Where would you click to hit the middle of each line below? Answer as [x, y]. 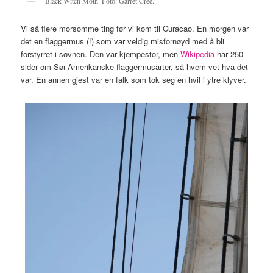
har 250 [230, 54]
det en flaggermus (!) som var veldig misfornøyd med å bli [123, 41]
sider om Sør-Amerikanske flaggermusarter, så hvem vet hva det [135, 66]
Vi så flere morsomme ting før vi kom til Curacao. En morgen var [135, 28]
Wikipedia [199, 54]
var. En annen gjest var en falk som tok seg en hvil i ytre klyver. [134, 79]
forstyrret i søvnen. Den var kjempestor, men [101, 54]
